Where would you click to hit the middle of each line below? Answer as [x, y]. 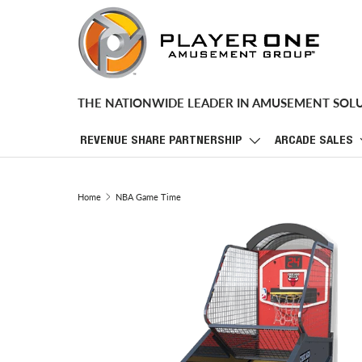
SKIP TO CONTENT [65, 27]
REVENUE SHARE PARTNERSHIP [161, 141]
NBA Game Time [148, 196]
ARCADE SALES [314, 141]
